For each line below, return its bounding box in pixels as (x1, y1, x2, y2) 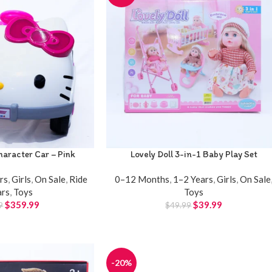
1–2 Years (173, 174, 214, 185)
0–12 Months (115, 174, 170, 185)
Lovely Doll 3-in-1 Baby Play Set (130, 149, 257, 160)
